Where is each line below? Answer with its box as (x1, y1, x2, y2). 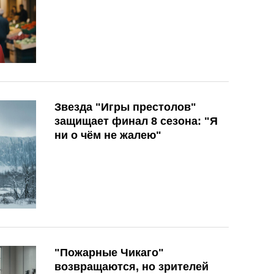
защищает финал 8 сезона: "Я (54, 114, 218, 127)
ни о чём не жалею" (54, 128, 161, 141)
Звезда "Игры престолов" (54, 100, 196, 113)
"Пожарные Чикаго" (54, 246, 164, 259)
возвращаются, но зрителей (54, 260, 209, 273)
